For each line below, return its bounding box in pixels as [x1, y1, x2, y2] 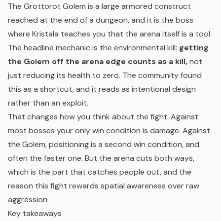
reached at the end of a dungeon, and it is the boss [8, 15, 193, 26]
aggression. [8, 194, 49, 205]
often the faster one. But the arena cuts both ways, [8, 153, 194, 164]
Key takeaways [8, 208, 62, 219]
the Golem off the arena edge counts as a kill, [8, 56, 187, 67]
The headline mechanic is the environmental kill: [8, 42, 179, 53]
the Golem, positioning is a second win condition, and [8, 139, 199, 150]
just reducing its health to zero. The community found [8, 70, 202, 81]
